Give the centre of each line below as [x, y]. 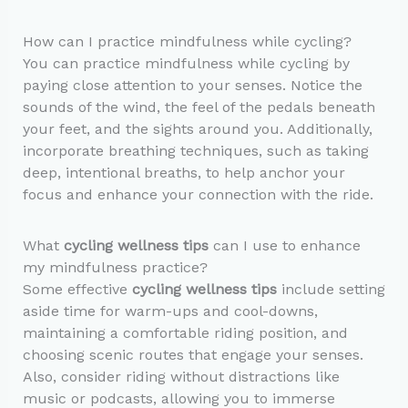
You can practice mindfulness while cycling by [186, 63]
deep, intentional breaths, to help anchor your [184, 172]
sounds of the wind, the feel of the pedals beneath [199, 107]
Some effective [77, 290]
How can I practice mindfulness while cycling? [187, 41]
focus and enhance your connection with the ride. [198, 194]
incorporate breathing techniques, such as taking [195, 150]
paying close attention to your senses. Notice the [192, 85]
